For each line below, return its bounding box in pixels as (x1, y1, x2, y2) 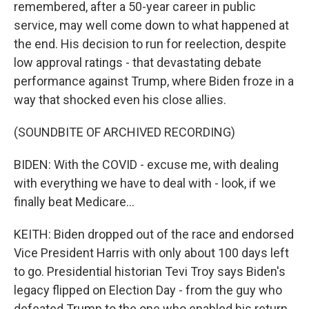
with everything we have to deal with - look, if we (14, 176, 276, 190)
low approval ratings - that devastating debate (14, 55, 261, 70)
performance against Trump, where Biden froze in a (14, 74, 294, 88)
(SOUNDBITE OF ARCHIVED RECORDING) (14, 125, 235, 139)
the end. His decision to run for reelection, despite (14, 37, 286, 51)
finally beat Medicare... (14, 195, 134, 209)
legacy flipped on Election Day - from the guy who (14, 283, 282, 297)
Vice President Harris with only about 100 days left (14, 246, 289, 260)
